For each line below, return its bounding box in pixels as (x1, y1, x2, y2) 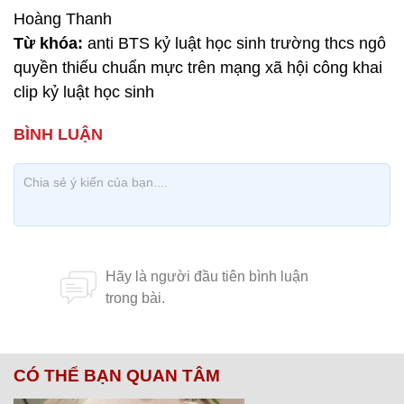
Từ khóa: (14, 34, 83, 52)
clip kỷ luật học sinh (14, 83, 154, 101)
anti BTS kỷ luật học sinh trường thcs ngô (83, 34, 386, 52)
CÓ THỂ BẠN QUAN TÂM (14, 366, 220, 385)
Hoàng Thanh (14, 10, 112, 28)
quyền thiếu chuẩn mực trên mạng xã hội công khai (14, 59, 382, 77)
